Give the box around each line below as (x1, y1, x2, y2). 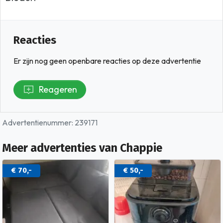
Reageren (38, 84, 77, 96)
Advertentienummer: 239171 (2, 117, 98, 127)
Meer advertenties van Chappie (2, 141, 162, 155)
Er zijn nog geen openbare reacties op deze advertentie (13, 56, 202, 66)
